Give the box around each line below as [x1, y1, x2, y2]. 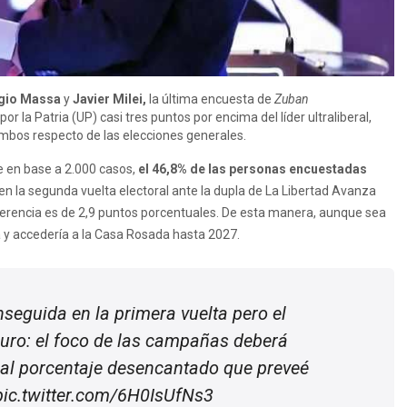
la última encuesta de [146, 91, 274, 106]
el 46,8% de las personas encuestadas [138, 161, 367, 176]
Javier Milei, [73, 91, 146, 106]
